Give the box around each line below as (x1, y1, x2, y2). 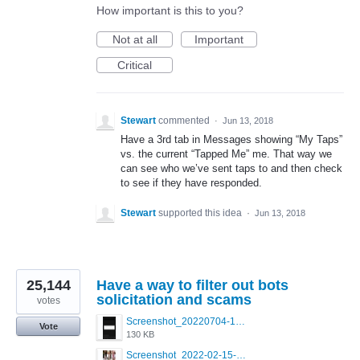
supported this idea (158, 207, 244, 219)
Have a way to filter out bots (96, 277, 288, 294)
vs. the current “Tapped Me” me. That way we (121, 148, 332, 160)
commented (158, 115, 212, 126)
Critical (117, 59, 152, 72)
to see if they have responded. (121, 177, 262, 189)
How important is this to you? (96, 4, 243, 17)
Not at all (112, 33, 157, 46)
